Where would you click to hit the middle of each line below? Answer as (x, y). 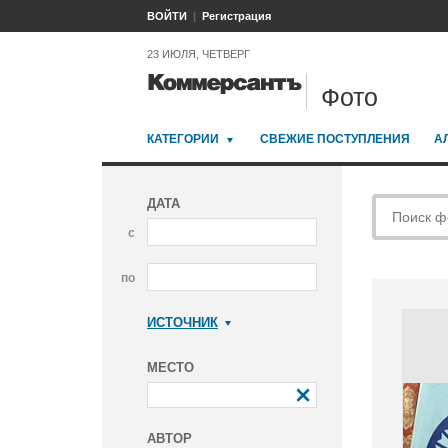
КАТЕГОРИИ (183, 139)
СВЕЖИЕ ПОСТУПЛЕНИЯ (335, 139)
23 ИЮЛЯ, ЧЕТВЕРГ (198, 54)
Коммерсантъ (208, 349)
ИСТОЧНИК (182, 323)
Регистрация (236, 16)
